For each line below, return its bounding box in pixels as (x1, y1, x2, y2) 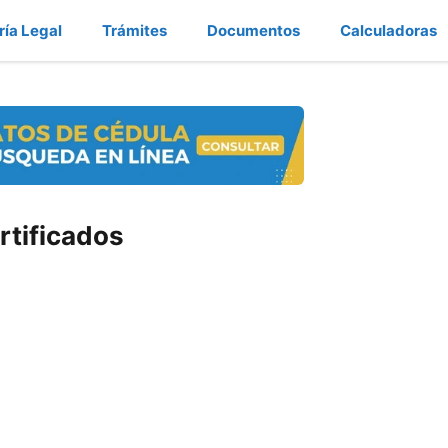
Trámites (102, 20, 167, 40)
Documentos (207, 20, 300, 40)
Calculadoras (340, 20, 437, 40)
